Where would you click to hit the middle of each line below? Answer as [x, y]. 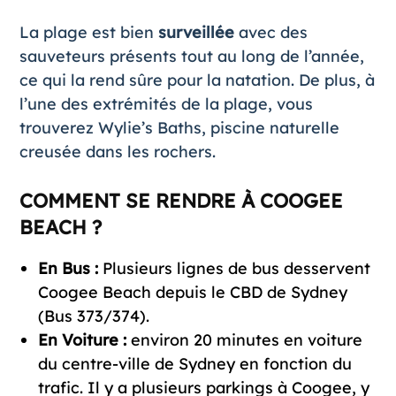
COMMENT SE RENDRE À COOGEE [181, 200]
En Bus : [68, 268]
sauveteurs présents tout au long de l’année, [191, 56]
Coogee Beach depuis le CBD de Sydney [192, 292]
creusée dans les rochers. [117, 151]
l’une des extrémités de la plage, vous [166, 103]
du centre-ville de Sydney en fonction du [194, 363]
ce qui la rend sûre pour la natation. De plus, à [197, 80]
